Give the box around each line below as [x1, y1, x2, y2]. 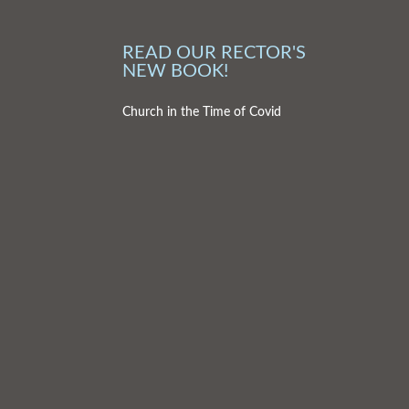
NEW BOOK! [122, 62, 229, 81]
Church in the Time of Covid [122, 106, 282, 120]
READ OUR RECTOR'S [122, 44, 307, 63]
